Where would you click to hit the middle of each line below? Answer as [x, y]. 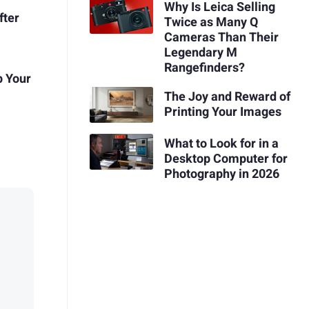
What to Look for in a [221, 143]
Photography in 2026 [221, 174]
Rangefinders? [204, 68]
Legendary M [200, 53]
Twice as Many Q [211, 23]
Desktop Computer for [226, 159]
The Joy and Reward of [227, 97]
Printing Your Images [222, 112]
